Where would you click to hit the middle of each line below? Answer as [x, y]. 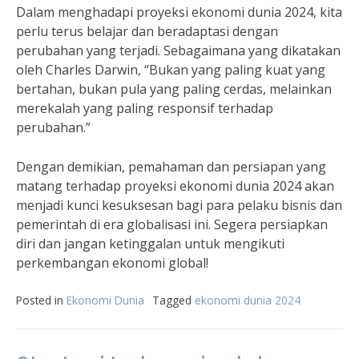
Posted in [41, 300]
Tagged [173, 300]
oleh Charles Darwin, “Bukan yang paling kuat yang [171, 70]
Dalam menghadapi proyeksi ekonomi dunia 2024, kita [179, 12]
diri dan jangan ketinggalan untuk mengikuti [150, 244]
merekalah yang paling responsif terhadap [145, 108]
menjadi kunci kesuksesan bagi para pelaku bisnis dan [179, 205]
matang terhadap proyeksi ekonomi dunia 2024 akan [175, 186]
